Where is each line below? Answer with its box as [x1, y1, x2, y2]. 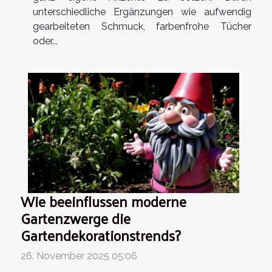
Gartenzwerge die [21, 205, 131, 232]
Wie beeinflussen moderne [21, 188, 186, 215]
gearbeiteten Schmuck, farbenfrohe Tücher [33, 20, 251, 32]
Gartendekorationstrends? [21, 222, 181, 249]
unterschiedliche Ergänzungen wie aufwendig [33, 5, 251, 18]
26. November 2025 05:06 [21, 250, 137, 262]
